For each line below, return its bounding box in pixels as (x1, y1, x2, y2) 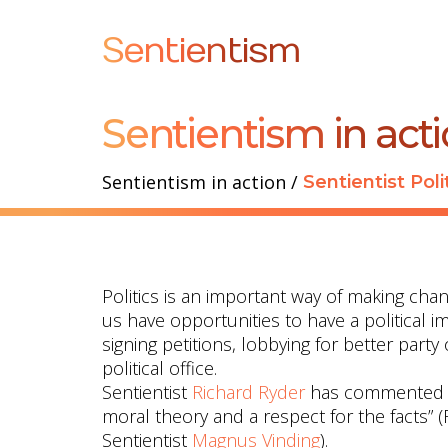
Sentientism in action (102, 170, 286, 194)
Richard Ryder (192, 380, 305, 404)
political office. (102, 356, 217, 380)
